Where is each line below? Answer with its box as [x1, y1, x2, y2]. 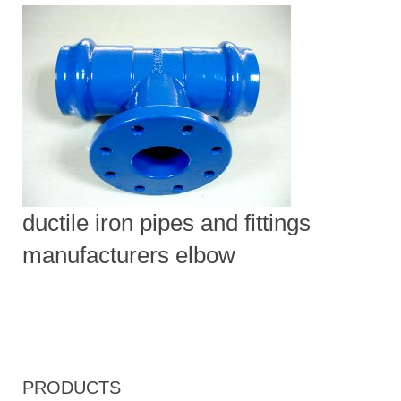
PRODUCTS [22, 377, 121, 397]
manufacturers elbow [22, 241, 235, 269]
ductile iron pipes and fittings [22, 209, 311, 236]
